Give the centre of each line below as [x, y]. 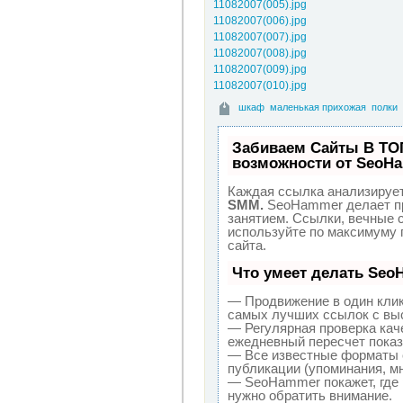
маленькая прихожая [318, 107]
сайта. [246, 245]
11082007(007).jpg [260, 37]
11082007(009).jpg [260, 69]
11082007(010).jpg [260, 85]
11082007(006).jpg [260, 21]
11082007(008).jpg [260, 53]
